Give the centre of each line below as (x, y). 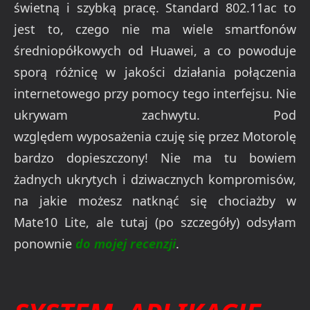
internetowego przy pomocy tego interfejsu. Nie (155, 93)
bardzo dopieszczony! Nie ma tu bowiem (155, 157)
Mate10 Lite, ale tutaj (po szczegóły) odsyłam (155, 222)
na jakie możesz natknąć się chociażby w (155, 200)
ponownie (45, 243)
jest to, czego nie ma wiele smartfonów (155, 29)
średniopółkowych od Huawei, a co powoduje (155, 50)
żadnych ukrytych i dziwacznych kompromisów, (155, 179)
